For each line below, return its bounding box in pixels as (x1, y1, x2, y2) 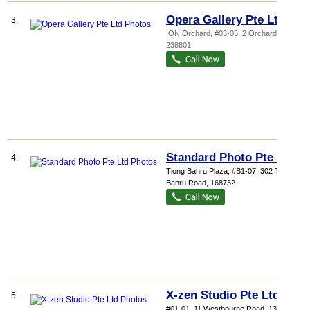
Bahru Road (166, 179, 206, 187)
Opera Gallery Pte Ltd (166, 13, 285, 26)
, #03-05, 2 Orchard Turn (210, 29, 295, 37)
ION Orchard (166, 29, 210, 37)
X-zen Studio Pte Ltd (166, 289, 280, 302)
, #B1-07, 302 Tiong (228, 167, 293, 175)
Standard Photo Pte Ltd (166, 151, 295, 164)
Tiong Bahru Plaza (166, 167, 228, 175)
